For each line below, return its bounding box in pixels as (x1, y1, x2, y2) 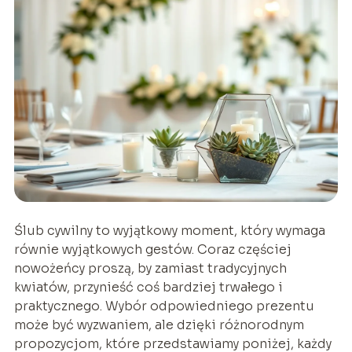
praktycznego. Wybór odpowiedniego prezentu (13, 297, 314, 314)
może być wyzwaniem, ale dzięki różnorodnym (13, 316, 304, 333)
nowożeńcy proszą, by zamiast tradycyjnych (13, 259, 287, 277)
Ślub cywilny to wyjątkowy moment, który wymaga (13, 222, 325, 239)
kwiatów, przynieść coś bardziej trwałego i (13, 278, 283, 295)
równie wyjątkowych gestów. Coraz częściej (13, 240, 291, 258)
